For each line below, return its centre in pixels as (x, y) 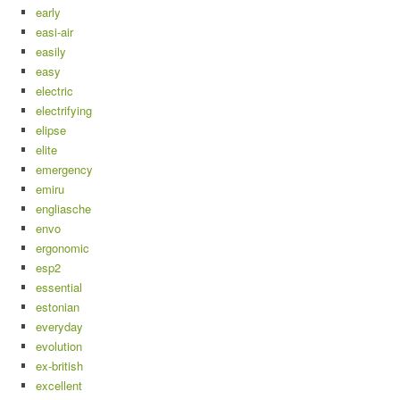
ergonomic (62, 248)
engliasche (63, 209)
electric (54, 91)
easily (51, 52)
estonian (58, 307)
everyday (59, 327)
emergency (64, 170)
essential (59, 287)
